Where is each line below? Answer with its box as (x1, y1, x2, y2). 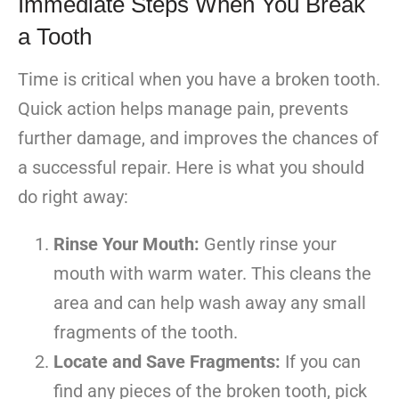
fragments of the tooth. (53, 322, 238, 344)
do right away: (18, 186, 128, 208)
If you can (281, 351, 361, 373)
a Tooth (18, 23, 92, 51)
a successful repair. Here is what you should (18, 157, 364, 179)
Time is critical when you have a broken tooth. (18, 69, 380, 91)
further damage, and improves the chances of (18, 127, 379, 150)
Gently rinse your (199, 233, 337, 256)
